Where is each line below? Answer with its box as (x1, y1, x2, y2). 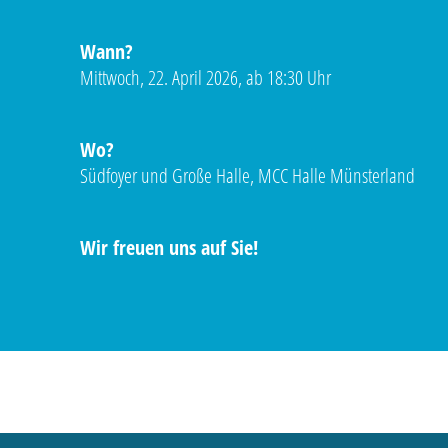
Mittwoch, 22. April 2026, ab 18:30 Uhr (80, 63, 331, 91)
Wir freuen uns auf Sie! (80, 233, 258, 261)
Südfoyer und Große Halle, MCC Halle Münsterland (80, 161, 415, 189)
